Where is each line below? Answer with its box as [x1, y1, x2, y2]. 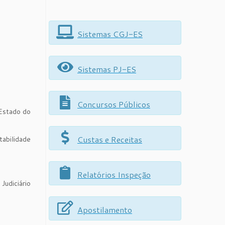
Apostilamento [77, 204, 132, 215]
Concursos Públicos [77, 98, 150, 110]
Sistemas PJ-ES [77, 63, 136, 75]
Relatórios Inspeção [77, 169, 151, 180]
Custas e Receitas [77, 134, 142, 145]
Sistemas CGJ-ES [77, 28, 143, 40]
